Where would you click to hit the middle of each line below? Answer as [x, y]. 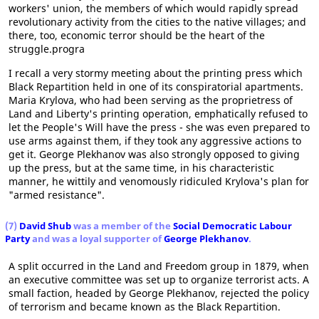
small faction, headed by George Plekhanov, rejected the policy [159, 293]
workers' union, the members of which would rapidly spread [153, 8]
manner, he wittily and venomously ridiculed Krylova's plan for [159, 181]
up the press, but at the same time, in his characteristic [141, 168]
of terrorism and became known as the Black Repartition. [145, 307]
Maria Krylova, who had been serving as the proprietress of [151, 100]
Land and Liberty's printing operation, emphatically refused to [158, 114]
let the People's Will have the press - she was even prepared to [159, 127]
